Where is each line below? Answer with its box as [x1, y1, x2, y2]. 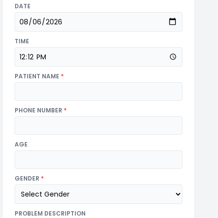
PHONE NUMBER [15, 106, 64, 114]
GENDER [15, 174, 41, 182]
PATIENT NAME [15, 72, 61, 80]
